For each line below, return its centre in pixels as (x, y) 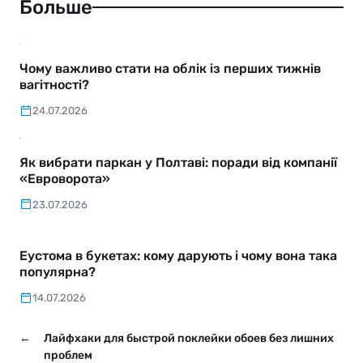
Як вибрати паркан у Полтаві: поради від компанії (178, 162)
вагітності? (54, 85)
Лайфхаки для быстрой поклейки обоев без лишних (189, 339)
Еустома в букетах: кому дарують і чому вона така (178, 256)
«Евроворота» (65, 178)
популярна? (58, 272)
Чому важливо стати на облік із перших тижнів (170, 69)
